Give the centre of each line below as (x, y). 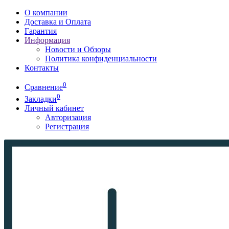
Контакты (42, 68)
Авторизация (68, 117)
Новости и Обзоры (78, 49)
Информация (47, 40)
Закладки (41, 99)
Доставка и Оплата (58, 22)
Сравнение (44, 87)
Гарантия (41, 31)
